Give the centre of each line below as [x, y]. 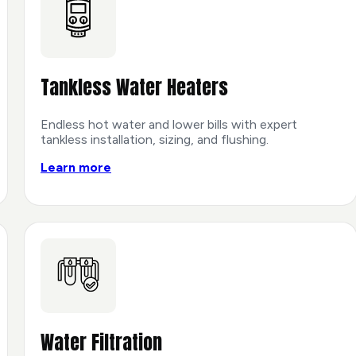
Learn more [76, 168]
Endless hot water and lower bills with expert [169, 125]
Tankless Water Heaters [134, 88]
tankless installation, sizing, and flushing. [155, 140]
